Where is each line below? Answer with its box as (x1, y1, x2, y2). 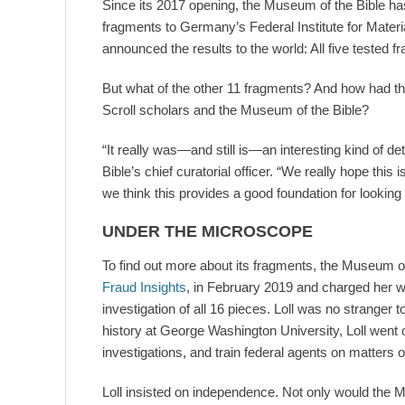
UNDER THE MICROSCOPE (102, 222, 313, 241)
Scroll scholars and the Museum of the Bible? (102, 102, 369, 118)
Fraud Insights (102, 279, 186, 296)
